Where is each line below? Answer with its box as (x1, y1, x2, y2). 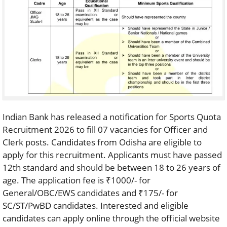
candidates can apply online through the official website (3, 212, 220, 224)
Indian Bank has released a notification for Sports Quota (3, 110, 221, 123)
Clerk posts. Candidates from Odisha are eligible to (3, 136, 202, 148)
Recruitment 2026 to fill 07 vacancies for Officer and (3, 123, 208, 135)
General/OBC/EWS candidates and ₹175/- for (3, 186, 178, 199)
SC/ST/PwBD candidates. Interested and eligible (3, 199, 188, 211)
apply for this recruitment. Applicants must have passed (3, 148, 222, 161)
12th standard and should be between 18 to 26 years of (3, 161, 220, 173)
